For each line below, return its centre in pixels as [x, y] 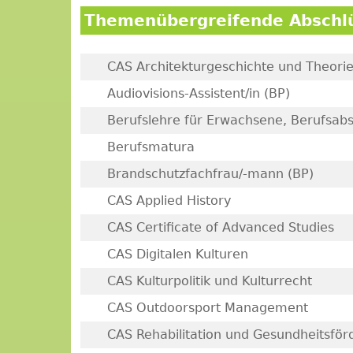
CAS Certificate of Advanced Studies [220, 227]
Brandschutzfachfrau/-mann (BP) [210, 174]
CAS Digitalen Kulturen [177, 254]
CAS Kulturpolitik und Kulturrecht [209, 281]
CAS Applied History [169, 201]
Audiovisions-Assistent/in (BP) [198, 93]
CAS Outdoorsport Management [207, 308]
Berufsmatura [150, 147]
